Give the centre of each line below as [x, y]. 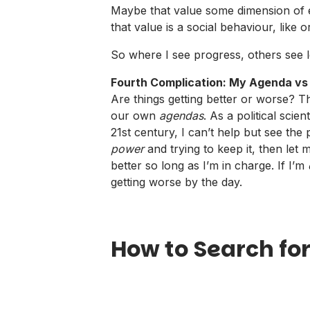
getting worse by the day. [176, 182]
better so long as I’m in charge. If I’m [209, 165]
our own [135, 115]
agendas [181, 115]
